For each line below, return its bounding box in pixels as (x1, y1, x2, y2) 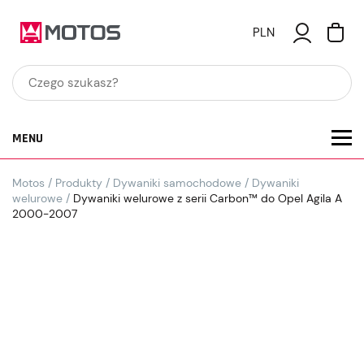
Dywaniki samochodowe (113, 175, 241, 190)
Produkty (55, 175, 102, 190)
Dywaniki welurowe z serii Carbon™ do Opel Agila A (70, 191, 342, 206)
